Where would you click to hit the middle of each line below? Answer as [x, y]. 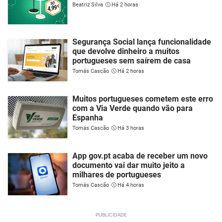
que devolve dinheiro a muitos [126, 51]
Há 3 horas [131, 128]
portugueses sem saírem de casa [132, 60]
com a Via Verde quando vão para [133, 108]
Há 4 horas [131, 185]
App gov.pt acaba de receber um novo [140, 156]
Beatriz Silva [88, 4]
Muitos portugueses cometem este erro [143, 99]
